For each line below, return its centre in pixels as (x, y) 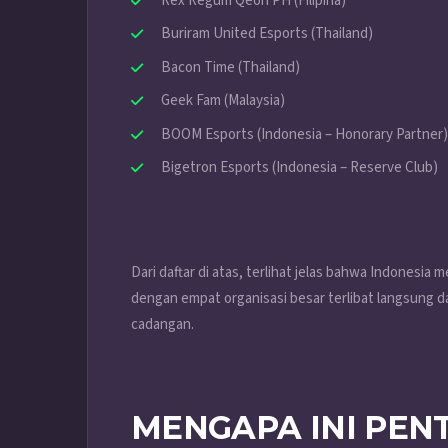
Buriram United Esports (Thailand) (267, 34)
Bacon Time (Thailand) (230, 67)
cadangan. (162, 324)
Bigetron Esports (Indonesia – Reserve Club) (299, 168)
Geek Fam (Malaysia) (223, 101)
